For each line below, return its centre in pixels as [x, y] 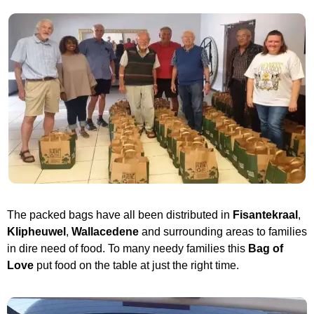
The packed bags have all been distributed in [120, 215]
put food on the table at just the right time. [136, 266]
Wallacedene [105, 232]
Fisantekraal [265, 215]
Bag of [266, 249]
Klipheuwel [36, 232]
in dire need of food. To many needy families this [128, 249]
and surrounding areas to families [223, 232]
